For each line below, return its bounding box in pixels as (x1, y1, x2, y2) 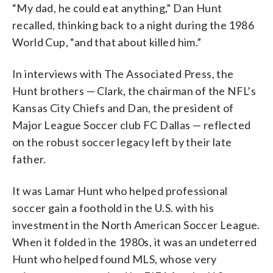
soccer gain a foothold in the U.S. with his (12, 200, 214, 214)
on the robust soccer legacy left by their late (12, 135, 232, 149)
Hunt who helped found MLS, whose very (12, 252, 217, 266)
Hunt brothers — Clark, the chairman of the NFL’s (12, 83, 257, 97)
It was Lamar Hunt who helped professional (12, 183, 228, 197)
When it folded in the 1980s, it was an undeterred (12, 235, 257, 249)
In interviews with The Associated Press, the (12, 66, 234, 80)
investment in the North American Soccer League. (12, 218, 260, 232)
